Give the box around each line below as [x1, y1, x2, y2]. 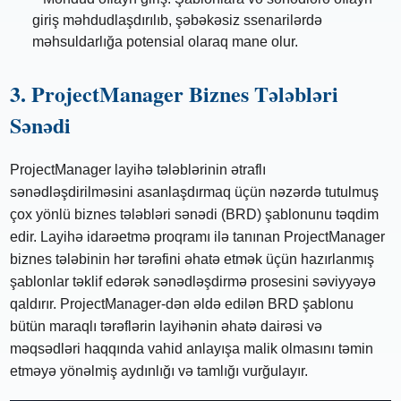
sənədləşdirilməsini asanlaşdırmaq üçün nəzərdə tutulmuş [10, 184, 380, 200]
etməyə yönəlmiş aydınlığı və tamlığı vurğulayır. [10, 363, 309, 380]
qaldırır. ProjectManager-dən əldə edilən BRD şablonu [10, 296, 354, 312]
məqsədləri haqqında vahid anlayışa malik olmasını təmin [10, 341, 374, 357]
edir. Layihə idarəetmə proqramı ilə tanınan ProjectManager [10, 229, 386, 245]
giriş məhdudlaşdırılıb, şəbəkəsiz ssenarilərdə [32, 13, 322, 29]
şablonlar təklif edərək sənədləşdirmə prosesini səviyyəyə [10, 274, 377, 290]
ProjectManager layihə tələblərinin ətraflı [10, 162, 267, 178]
